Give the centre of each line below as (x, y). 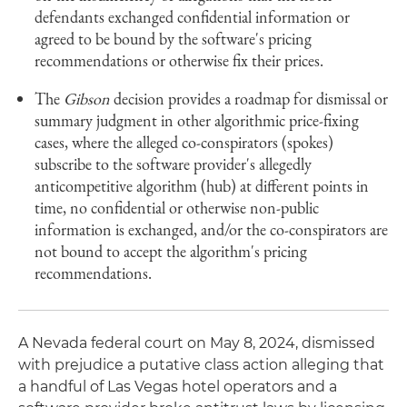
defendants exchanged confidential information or (192, 17)
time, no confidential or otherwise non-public (177, 208)
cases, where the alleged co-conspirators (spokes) (184, 142)
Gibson (87, 99)
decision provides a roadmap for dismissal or (249, 99)
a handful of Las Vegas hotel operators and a (178, 387)
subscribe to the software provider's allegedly (173, 164)
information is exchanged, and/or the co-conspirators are (211, 229)
